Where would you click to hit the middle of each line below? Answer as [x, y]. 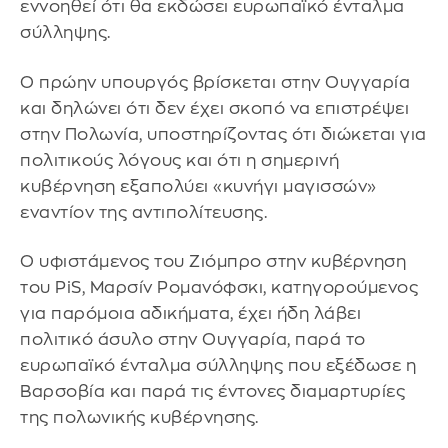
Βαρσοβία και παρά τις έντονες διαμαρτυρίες [212, 392]
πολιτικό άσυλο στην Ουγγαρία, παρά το [193, 340]
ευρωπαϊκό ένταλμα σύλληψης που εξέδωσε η [218, 366]
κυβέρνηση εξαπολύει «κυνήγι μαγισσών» [198, 186]
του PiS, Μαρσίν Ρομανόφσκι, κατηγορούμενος [219, 288]
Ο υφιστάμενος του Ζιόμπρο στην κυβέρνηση [213, 262]
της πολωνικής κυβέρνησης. [139, 418]
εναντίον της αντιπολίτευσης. [143, 212]
